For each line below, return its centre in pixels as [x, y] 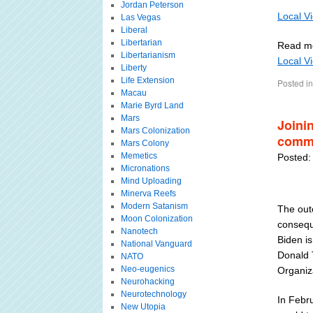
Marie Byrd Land [152, 105]
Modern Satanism [154, 206]
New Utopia [143, 307]
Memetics [139, 156]
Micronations [145, 168]
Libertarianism [148, 55]
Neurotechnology [153, 294]
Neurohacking [147, 282]
